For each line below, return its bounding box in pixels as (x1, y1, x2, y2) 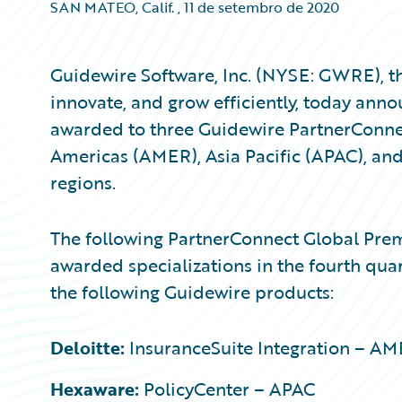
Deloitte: (50, 334, 129, 361)
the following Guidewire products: (50, 278, 334, 305)
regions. (50, 169, 116, 196)
